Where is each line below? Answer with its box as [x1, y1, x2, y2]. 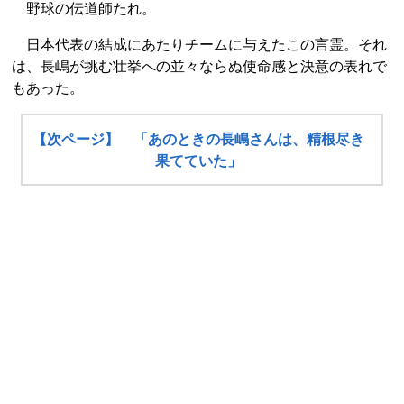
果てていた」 [155, 152, 243, 169]
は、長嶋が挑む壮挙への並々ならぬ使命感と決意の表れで [12, 58, 387, 74]
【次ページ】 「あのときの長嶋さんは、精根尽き [32, 131, 365, 147]
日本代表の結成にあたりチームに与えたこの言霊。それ [12, 36, 387, 52]
